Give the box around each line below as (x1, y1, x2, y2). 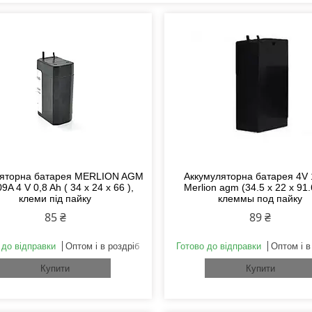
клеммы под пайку (218, 193, 303, 205)
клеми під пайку (19, 193, 92, 205)
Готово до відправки (175, 241, 261, 252)
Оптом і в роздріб (65, 241, 140, 252)
